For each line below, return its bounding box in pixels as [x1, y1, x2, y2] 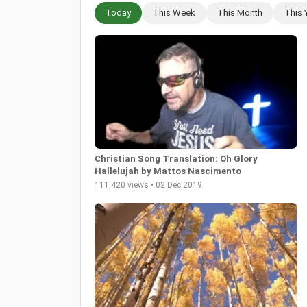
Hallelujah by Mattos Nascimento [95, 166, 241, 177]
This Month [217, 7, 262, 18]
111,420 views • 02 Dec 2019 [95, 180, 202, 191]
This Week [153, 7, 195, 18]
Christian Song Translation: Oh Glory [95, 153, 258, 164]
